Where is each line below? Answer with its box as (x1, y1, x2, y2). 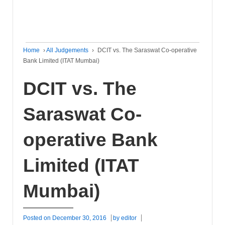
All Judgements (46, 47, 88, 54)
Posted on (23, 214, 52, 221)
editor (121, 214, 137, 221)
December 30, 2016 (52, 214, 106, 221)
